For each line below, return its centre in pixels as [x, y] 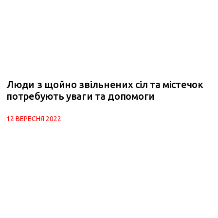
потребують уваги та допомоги [81, 96]
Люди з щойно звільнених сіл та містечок [105, 84]
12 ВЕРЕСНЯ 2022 [34, 118]
